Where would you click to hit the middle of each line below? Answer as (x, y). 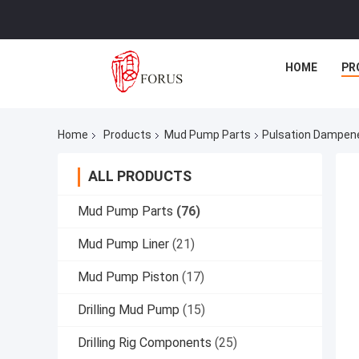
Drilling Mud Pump (129, 310)
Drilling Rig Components (145, 343)
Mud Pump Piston (128, 277)
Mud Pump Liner (123, 244)
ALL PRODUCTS (140, 176)
